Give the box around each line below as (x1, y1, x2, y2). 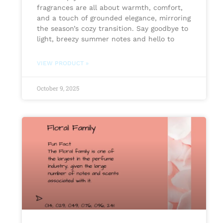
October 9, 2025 (36, 84, 79, 93)
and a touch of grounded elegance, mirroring (36, 14, 191, 22)
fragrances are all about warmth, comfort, (36, 3, 183, 12)
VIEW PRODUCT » (36, 60, 89, 67)
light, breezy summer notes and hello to (36, 35, 174, 43)
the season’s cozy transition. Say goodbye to (36, 24, 188, 33)
